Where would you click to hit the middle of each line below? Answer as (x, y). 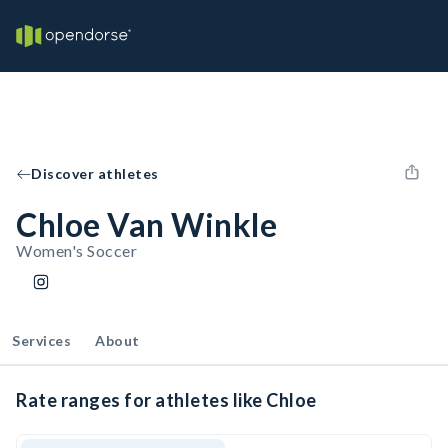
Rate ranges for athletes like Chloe (166, 400)
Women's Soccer (76, 250)
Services (41, 340)
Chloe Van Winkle (146, 224)
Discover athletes (95, 173)
